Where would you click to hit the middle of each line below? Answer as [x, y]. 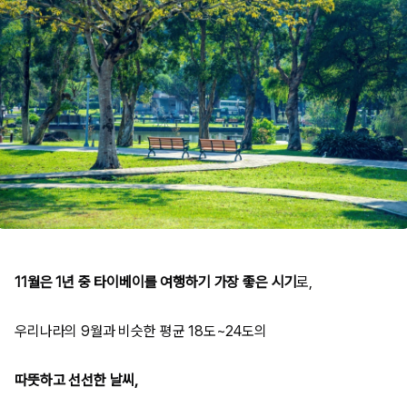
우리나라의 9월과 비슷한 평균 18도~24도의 [141, 331]
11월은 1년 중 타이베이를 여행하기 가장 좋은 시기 [156, 282]
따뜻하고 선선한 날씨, [77, 380]
